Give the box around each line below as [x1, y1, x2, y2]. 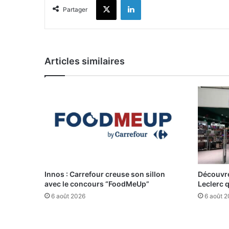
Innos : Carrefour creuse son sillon [44, 170, 165, 179]
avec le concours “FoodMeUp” [44, 179, 149, 189]
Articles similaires [44, 56, 125, 66]
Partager [63, 6, 87, 13]
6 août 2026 [51, 192, 85, 200]
